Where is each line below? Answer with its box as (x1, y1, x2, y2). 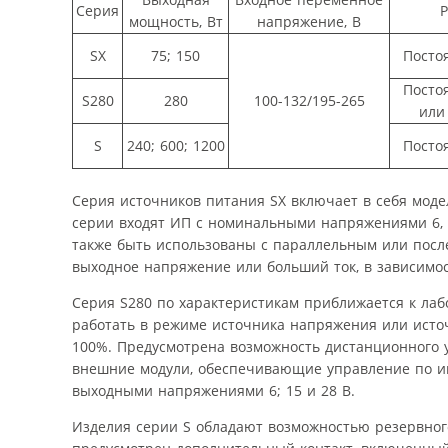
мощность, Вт (128, 11, 223, 31)
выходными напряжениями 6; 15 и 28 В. (72, 380, 355, 400)
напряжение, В (257, 11, 361, 31)
